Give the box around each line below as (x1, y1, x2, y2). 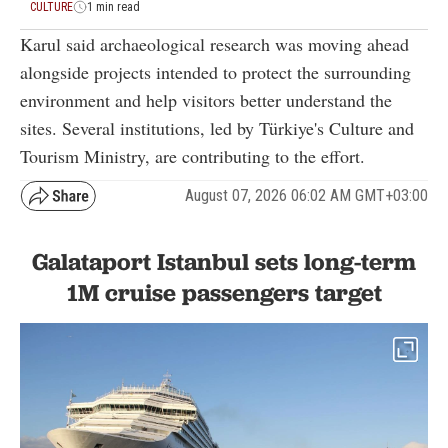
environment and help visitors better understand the (20, 87, 392, 112)
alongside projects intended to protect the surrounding (20, 59, 411, 84)
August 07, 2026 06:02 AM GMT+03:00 (185, 186, 428, 206)
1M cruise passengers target (66, 277, 382, 307)
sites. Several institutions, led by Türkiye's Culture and (20, 115, 414, 140)
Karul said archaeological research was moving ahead (20, 31, 409, 56)
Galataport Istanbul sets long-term (32, 246, 416, 276)
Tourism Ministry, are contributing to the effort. (20, 143, 365, 168)
